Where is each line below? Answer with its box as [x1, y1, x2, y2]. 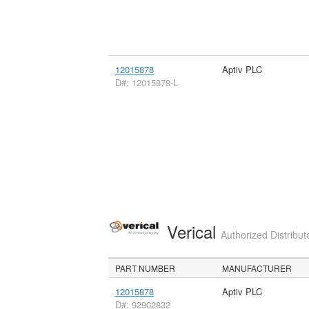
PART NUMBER [115, 262, 176, 275]
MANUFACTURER [222, 262, 292, 275]
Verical [166, 219, 221, 244]
